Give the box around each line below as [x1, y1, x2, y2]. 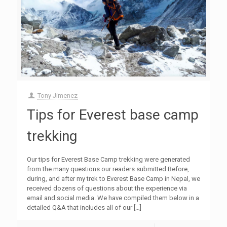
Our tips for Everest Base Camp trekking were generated [27, 155, 190, 163]
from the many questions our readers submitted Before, [27, 165, 189, 173]
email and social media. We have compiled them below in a [27, 194, 199, 202]
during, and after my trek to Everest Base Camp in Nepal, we [27, 174, 200, 182]
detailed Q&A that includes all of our [27, 203, 132, 211]
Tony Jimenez [37, 91, 78, 99]
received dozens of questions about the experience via [27, 184, 187, 192]
